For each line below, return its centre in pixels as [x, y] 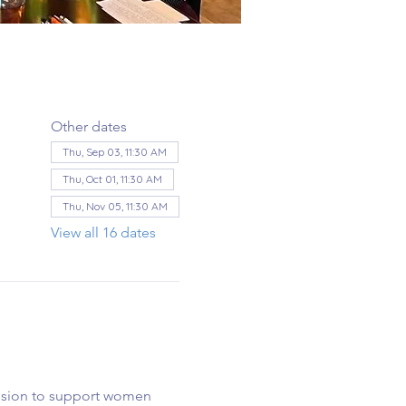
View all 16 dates [103, 232]
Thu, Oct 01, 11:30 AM [112, 179]
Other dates [88, 126]
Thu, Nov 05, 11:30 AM [115, 206]
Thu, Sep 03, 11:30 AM [114, 152]
